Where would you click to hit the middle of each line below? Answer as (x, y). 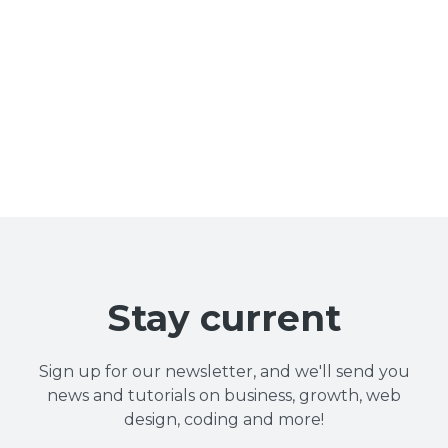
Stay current (224, 317)
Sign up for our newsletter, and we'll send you (224, 371)
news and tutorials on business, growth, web (224, 395)
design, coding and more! (224, 419)
